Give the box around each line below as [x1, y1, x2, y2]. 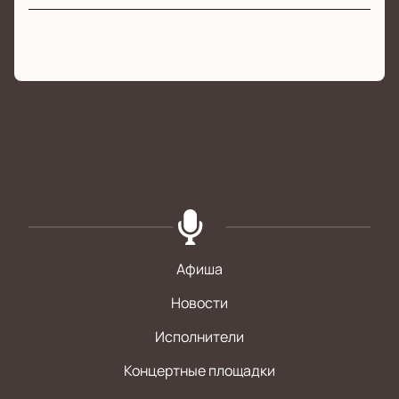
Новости [171, 293, 228, 313]
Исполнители [155, 327, 244, 347]
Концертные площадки [124, 361, 275, 381]
